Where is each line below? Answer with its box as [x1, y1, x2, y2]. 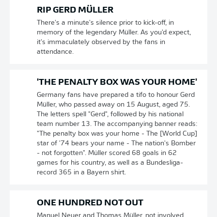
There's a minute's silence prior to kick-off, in [37, 19, 174, 27]
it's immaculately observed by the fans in [37, 39, 165, 46]
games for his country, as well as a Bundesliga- [37, 159, 183, 167]
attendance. [37, 48, 74, 56]
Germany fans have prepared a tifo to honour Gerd [37, 92, 195, 99]
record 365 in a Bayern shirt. [37, 169, 126, 176]
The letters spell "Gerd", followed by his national [37, 111, 184, 118]
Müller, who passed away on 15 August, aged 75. [37, 101, 190, 108]
